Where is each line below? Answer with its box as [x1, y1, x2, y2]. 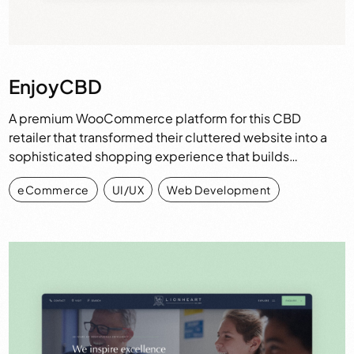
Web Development [167, 182, 271, 197]
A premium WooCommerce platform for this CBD [9, 109, 302, 126]
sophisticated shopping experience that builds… [9, 147, 299, 164]
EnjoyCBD [9, 73, 103, 98]
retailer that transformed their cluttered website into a [9, 128, 328, 145]
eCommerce [17, 182, 89, 197]
